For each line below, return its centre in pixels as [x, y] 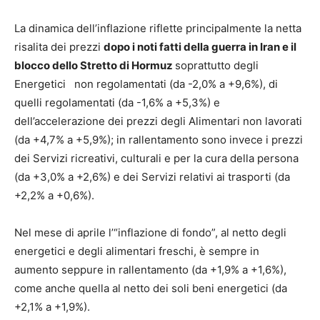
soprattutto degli [217, 66]
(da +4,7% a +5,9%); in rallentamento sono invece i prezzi [159, 140]
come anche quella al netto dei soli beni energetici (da [151, 289]
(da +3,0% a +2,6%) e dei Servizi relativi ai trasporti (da [152, 177]
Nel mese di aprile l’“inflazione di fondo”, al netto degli [150, 233]
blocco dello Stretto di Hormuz [95, 66]
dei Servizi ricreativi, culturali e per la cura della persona [156, 159]
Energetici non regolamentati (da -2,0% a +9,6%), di [146, 84]
